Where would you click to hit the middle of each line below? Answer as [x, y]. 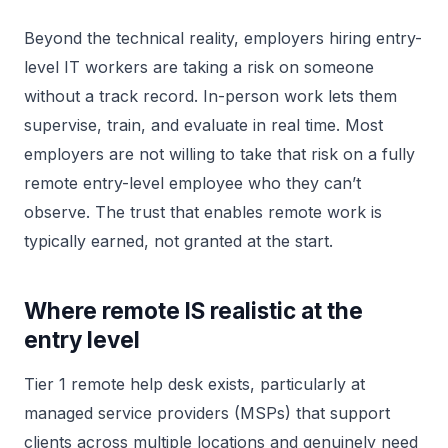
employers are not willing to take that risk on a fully [219, 154]
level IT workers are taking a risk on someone [199, 67]
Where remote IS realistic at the [193, 310]
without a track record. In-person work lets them [210, 96]
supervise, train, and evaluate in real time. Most [203, 125]
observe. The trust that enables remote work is [203, 212]
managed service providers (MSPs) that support [207, 413]
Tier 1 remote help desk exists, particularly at [194, 384]
